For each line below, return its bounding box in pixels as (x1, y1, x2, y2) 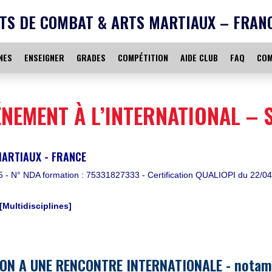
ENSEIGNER (24, 51, 64, 64)
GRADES (76, 51, 106, 64)
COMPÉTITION (118, 51, 168, 64)
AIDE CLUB (180, 51, 218, 64)
